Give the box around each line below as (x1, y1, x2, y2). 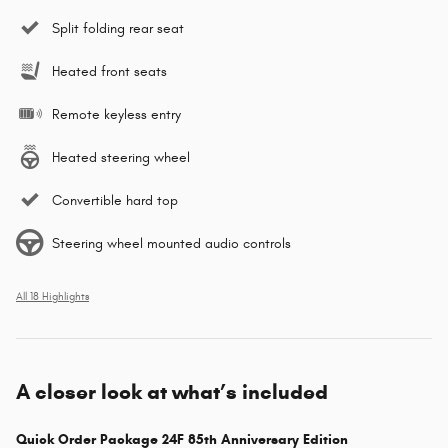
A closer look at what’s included (16, 378, 328, 405)
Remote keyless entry (52, 105, 181, 123)
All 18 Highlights (16, 290, 89, 303)
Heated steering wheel (52, 148, 190, 166)
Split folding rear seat (52, 19, 184, 37)
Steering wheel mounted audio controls (52, 234, 291, 252)
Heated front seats (52, 62, 167, 80)
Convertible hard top (52, 191, 178, 209)
